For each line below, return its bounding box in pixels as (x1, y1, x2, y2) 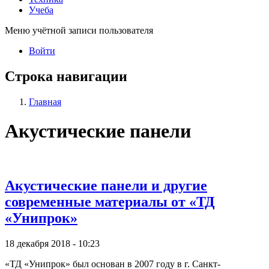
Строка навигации (5, 68, 127, 84)
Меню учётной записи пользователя (5, 25, 153, 35)
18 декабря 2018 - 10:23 (5, 238, 100, 249)
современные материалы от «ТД (5, 194, 215, 210)
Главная (29, 96, 61, 107)
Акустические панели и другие (5, 178, 207, 194)
